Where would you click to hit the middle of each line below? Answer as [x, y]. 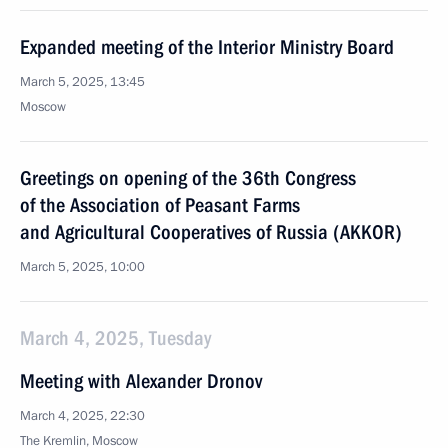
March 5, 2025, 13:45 [82, 82]
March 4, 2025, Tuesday [115, 338]
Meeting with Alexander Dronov [141, 381]
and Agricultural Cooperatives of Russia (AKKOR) [211, 232]
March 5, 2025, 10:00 [82, 267]
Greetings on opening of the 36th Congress [188, 178]
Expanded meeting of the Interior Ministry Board [207, 47]
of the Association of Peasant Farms [160, 205]
